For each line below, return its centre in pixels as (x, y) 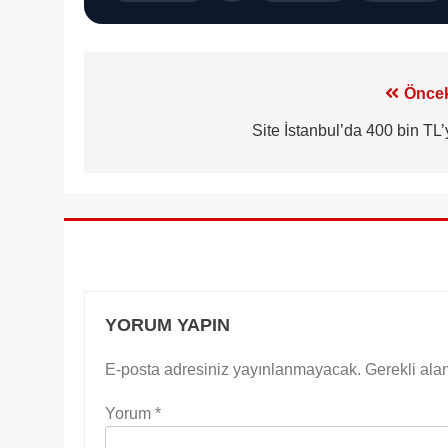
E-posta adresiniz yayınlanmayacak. (233, 369)
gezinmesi (161, 134)
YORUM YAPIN (167, 324)
